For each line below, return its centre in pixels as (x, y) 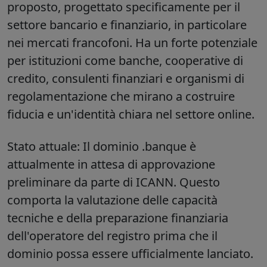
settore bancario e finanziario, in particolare (127, 25)
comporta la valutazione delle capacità (112, 200)
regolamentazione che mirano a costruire (121, 97)
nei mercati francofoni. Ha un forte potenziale (132, 43)
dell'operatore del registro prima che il (112, 236)
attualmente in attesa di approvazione (111, 164)
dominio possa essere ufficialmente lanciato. (130, 254)
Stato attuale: (44, 147)
